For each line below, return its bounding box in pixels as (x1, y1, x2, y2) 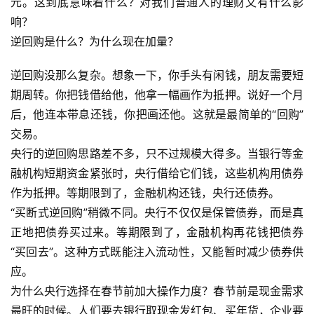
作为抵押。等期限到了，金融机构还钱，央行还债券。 (11, 186, 280, 200)
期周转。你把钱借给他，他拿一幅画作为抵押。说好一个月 (11, 88, 303, 102)
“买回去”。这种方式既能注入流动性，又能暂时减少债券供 (11, 245, 303, 259)
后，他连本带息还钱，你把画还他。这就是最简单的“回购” (11, 107, 303, 121)
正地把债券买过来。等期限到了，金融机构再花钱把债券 (11, 225, 303, 239)
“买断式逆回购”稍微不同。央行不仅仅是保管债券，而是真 (11, 205, 303, 219)
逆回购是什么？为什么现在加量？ (11, 34, 179, 48)
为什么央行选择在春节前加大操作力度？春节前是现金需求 (11, 284, 303, 298)
